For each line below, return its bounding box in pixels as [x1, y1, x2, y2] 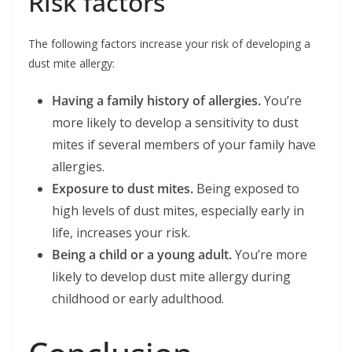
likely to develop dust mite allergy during [52, 268, 291, 286]
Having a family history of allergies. [52, 92, 261, 110]
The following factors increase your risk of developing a [28, 36, 310, 52]
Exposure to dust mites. [52, 180, 193, 198]
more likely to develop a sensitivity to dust [52, 114, 299, 132]
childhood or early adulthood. [52, 290, 224, 308]
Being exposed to [193, 180, 299, 198]
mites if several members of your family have [52, 136, 316, 154]
